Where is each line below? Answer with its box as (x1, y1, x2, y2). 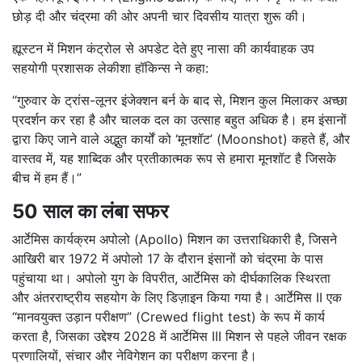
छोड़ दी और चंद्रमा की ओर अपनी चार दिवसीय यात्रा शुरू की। (12, 8, 307, 24)
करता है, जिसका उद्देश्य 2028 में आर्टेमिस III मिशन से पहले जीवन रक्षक (12, 328, 347, 344)
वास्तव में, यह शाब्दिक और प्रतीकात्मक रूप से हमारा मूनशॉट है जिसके (12, 150, 336, 166)
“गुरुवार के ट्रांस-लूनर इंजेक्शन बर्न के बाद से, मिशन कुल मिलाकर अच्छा (12, 92, 347, 108)
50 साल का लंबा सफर (12, 200, 168, 223)
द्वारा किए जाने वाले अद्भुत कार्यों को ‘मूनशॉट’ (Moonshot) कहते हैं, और (12, 131, 350, 147)
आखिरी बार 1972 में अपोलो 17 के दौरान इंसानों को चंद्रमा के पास (12, 250, 323, 267)
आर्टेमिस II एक (275, 289, 342, 305)
